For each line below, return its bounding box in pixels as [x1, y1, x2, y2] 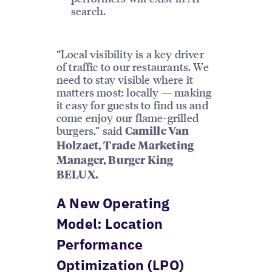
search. [70, 4, 106, 18]
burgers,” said [56, 123, 125, 138]
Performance [56, 235, 143, 254]
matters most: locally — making [56, 85, 212, 100]
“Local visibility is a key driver [56, 47, 204, 61]
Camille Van [124, 126, 189, 138]
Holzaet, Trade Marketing [56, 141, 194, 152]
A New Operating [56, 194, 170, 212]
